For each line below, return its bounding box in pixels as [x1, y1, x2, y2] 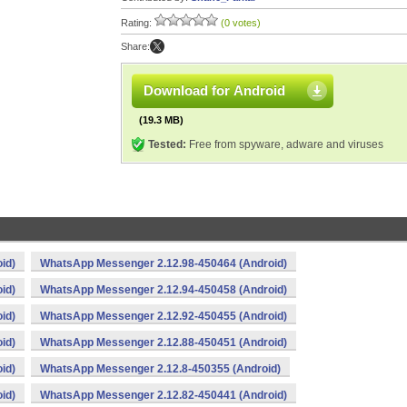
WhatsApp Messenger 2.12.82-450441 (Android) [40, 389, 287, 402]
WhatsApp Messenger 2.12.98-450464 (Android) [40, 257, 287, 270]
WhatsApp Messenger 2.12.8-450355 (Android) [40, 362, 281, 375]
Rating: [121, 17, 154, 28]
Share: [121, 41, 150, 52]
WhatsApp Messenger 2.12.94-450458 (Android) [40, 283, 287, 296]
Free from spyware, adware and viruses [186, 138, 383, 151]
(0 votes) [221, 17, 261, 28]
